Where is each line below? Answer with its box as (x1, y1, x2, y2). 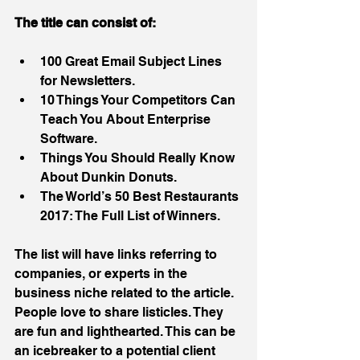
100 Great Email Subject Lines (40, 54, 225, 70)
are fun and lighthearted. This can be (14, 324, 239, 340)
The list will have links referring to (14, 247, 220, 263)
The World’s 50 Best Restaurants (40, 189, 242, 205)
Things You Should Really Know (40, 150, 238, 166)
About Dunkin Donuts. (40, 170, 183, 186)
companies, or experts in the (14, 266, 190, 282)
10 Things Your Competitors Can (40, 92, 239, 108)
